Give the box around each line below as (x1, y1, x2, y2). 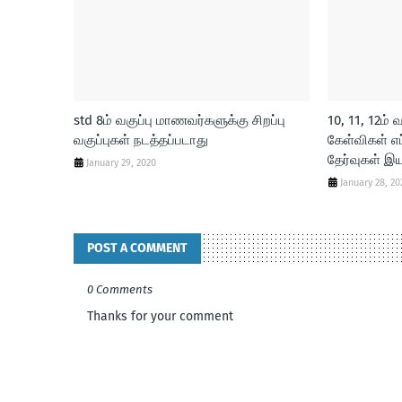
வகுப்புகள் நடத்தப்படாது (74, 132, 208, 148)
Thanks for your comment (87, 309, 233, 324)
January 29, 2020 (86, 157, 156, 169)
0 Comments (87, 283, 153, 296)
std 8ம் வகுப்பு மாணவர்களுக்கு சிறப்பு (74, 112, 285, 128)
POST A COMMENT (87, 240, 188, 256)
